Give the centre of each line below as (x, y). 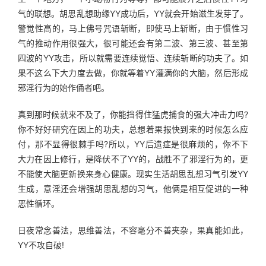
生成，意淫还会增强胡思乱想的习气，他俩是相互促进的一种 (133, 189)
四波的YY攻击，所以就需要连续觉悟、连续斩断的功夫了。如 (133, 58)
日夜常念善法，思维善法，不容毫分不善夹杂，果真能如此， (133, 230)
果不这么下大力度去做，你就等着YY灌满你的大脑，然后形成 (133, 73)
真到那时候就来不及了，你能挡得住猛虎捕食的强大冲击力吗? (133, 114)
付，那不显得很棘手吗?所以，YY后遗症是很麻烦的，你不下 (133, 144)
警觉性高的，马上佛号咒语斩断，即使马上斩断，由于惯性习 (133, 28)
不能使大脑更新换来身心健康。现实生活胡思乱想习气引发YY (133, 174)
